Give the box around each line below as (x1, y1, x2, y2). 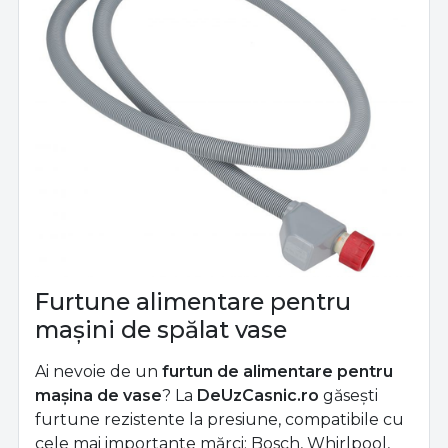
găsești (319, 385, 378, 405)
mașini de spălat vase (35, 314, 287, 344)
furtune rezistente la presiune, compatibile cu (35, 409, 404, 429)
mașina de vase (35, 385, 162, 405)
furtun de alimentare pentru (162, 361, 393, 381)
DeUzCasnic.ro (197, 385, 319, 405)
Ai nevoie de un (35, 361, 162, 381)
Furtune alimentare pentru (35, 286, 351, 316)
